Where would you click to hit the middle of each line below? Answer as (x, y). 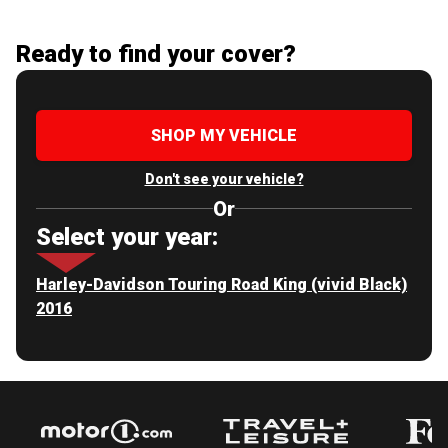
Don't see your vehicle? (224, 178)
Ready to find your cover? (156, 53)
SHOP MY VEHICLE (224, 135)
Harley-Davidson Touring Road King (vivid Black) (221, 284)
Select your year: (127, 236)
